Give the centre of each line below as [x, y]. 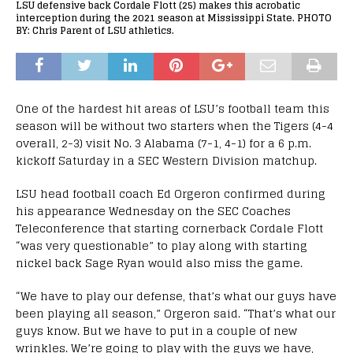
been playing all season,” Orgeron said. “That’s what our [176, 313]
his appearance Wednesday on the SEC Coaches [153, 210]
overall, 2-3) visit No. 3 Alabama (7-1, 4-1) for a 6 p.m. [163, 143]
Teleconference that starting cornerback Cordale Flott [169, 228]
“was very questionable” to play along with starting [162, 245]
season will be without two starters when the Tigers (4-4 [175, 125]
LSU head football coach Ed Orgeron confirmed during [171, 193]
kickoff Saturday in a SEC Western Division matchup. [166, 160]
